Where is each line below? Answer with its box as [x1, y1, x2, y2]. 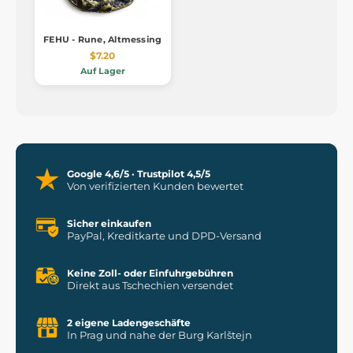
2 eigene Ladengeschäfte [67, 317, 191, 329]
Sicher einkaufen [67, 217, 151, 230]
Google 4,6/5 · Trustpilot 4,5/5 [67, 168, 210, 180]
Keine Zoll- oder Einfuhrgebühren [67, 267, 233, 280]
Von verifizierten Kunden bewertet [67, 180, 243, 193]
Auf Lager [80, 65, 125, 77]
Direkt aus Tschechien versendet [67, 279, 233, 292]
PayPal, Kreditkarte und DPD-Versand [67, 229, 262, 243]
